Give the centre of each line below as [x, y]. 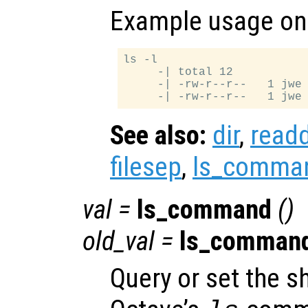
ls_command [204, 210]
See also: [158, 136]
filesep [146, 167]
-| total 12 [178, 73]
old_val [119, 242]
